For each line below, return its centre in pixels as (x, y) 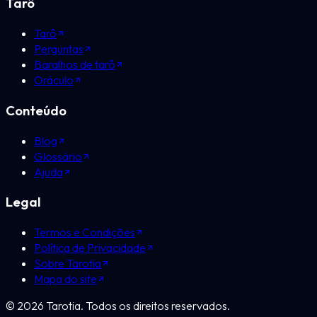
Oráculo (54, 80)
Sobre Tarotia (68, 264)
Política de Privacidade (90, 248)
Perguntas (59, 49)
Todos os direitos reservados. (158, 306)
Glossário (58, 156)
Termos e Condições (85, 232)
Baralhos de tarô (75, 65)
